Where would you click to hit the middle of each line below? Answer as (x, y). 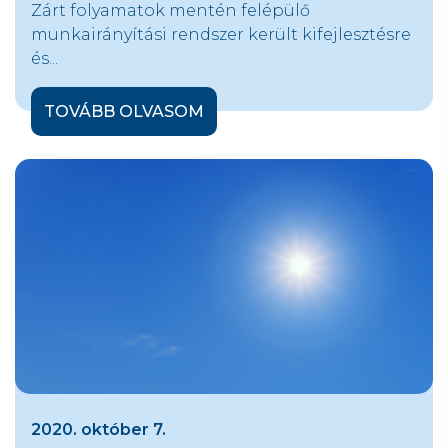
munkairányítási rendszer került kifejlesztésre (221, 35)
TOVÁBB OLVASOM (124, 111)
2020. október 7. (98, 429)
